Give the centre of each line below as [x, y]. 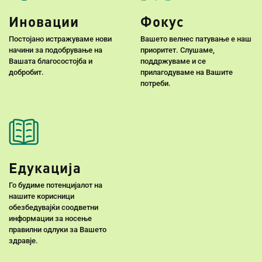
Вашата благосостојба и [51, 61]
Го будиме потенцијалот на [56, 185]
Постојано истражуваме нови [60, 39]
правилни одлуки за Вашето [58, 230]
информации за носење [50, 219]
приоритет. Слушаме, [177, 50]
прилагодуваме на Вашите [187, 73]
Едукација [45, 168]
